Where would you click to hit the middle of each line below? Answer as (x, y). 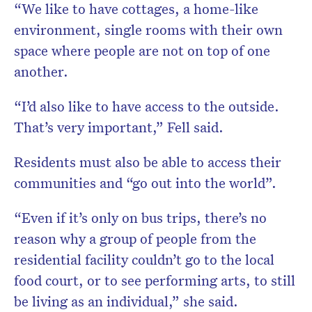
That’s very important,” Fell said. (119, 127)
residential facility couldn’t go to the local (144, 259)
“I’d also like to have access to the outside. (147, 106)
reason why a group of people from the (135, 239)
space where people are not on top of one (142, 50)
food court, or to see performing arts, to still (155, 280)
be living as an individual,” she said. (126, 301)
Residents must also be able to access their (148, 162)
